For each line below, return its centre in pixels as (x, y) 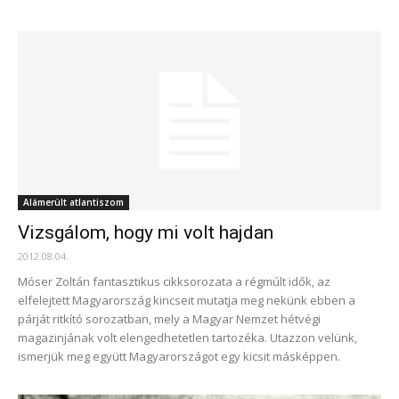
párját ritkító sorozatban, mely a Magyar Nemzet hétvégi (169, 319)
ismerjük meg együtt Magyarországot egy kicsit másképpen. (179, 357)
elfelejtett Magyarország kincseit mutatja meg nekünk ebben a (187, 301)
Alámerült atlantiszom (73, 203)
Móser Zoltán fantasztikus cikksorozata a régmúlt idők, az (174, 282)
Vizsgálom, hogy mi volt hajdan (146, 233)
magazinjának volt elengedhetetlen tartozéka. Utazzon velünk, (187, 338)
